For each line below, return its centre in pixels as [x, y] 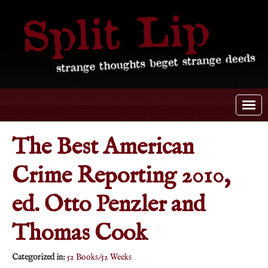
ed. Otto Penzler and [109, 205]
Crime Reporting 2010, [121, 176]
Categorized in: [39, 258]
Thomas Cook [80, 234]
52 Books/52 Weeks [99, 258]
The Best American [103, 148]
